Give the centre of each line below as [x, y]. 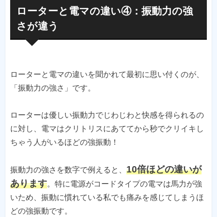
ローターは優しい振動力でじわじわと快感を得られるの [107, 115]
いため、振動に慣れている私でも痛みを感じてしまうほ [107, 197]
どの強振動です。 [41, 211]
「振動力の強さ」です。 [53, 88]
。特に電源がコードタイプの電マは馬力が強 [124, 184]
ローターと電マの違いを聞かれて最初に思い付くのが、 [107, 74]
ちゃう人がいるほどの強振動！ [64, 142]
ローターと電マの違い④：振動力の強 [104, 11]
